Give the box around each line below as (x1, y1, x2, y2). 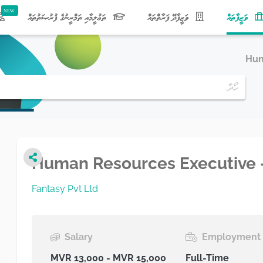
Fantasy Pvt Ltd (32, 183, 98, 194)
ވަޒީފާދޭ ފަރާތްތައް (147, 11, 191, 23)
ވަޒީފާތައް (226, 11, 250, 23)
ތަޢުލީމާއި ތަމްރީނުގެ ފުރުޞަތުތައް (27, 11, 109, 23)
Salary (65, 231, 93, 242)
